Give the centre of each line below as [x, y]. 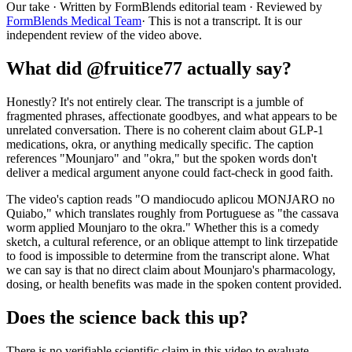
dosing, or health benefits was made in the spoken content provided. [174, 284]
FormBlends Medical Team [74, 20]
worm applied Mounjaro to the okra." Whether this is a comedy [163, 227]
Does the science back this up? [127, 317]
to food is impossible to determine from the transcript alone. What [168, 255]
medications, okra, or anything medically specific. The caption [160, 144]
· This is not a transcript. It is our [222, 20]
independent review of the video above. [104, 35]
